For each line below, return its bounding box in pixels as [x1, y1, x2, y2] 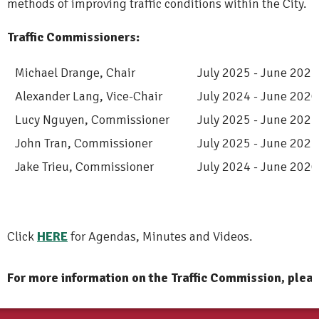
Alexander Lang [15, 88, 100, 105]
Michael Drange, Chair [9, 65, 135, 81]
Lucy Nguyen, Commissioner [9, 112, 169, 128]
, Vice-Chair [100, 88, 162, 105]
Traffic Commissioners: [7, 29, 140, 46]
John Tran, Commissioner [9, 135, 152, 152]
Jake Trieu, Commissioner [9, 159, 154, 175]
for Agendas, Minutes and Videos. [68, 229, 253, 245]
